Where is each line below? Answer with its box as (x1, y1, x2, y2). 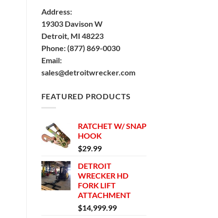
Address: (41, 6, 72, 16)
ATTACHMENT (77, 190, 131, 200)
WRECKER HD (77, 171, 128, 181)
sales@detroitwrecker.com (41, 67, 135, 77)
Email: (41, 55, 62, 65)
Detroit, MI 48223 (41, 31, 104, 40)
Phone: (41, 43, 66, 53)
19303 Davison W (41, 18, 103, 28)
